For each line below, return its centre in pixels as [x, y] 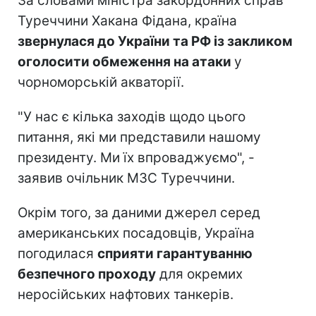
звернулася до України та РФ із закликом [155, 41]
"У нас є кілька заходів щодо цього [132, 116]
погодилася [57, 253]
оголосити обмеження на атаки [126, 61]
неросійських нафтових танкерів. [126, 294]
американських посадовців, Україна [136, 233]
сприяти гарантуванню [175, 253]
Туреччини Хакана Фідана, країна [127, 20]
